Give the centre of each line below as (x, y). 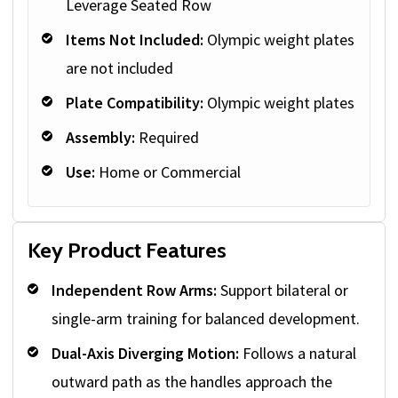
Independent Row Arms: (134, 291)
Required (167, 138)
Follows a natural (298, 354)
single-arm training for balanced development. (206, 319)
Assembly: (100, 138)
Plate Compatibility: (135, 103)
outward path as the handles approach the (192, 382)
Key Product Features (127, 251)
